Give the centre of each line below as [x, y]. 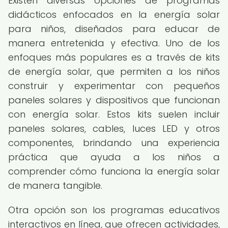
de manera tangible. [55, 186]
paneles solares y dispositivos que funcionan [114, 100]
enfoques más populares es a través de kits [114, 57]
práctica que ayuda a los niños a [114, 157]
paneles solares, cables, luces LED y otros [114, 129]
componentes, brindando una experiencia [114, 143]
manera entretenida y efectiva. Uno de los [114, 43]
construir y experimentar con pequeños [114, 86]
